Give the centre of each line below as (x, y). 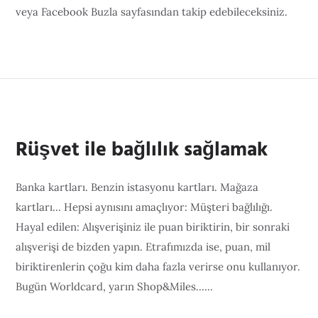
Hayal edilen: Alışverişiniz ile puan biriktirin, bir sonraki (153, 227)
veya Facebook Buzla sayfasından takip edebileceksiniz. (152, 12)
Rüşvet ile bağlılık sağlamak (142, 150)
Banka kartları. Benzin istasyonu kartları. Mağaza (137, 187)
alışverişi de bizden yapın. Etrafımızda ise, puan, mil (143, 247)
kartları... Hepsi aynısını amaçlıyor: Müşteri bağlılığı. (144, 207)
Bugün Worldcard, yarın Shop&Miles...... (115, 286)
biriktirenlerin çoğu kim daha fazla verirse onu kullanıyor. (158, 267)
